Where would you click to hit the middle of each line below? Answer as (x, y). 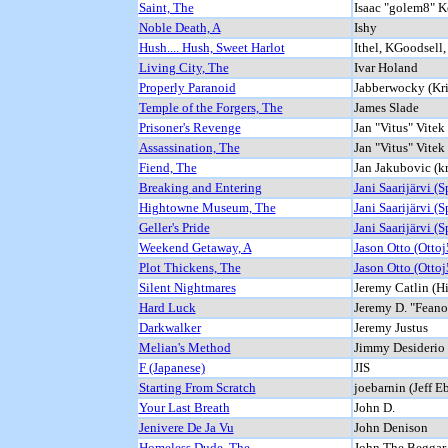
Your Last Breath (184, 407)
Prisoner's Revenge (189, 127)
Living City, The (183, 67)
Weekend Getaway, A (195, 247)
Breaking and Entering (200, 187)
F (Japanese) (171, 367)
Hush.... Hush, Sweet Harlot (211, 47)
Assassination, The (189, 147)
